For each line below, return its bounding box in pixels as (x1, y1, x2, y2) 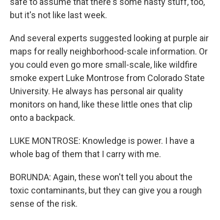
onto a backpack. (10, 112, 75, 123)
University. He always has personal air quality (10, 86, 183, 96)
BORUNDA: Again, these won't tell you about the (10, 172, 192, 182)
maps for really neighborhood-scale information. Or (10, 46, 208, 56)
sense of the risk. (10, 198, 78, 209)
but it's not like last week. (10, 10, 107, 20)
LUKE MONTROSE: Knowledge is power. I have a (10, 136, 194, 146)
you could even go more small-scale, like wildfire (10, 59, 197, 70)
